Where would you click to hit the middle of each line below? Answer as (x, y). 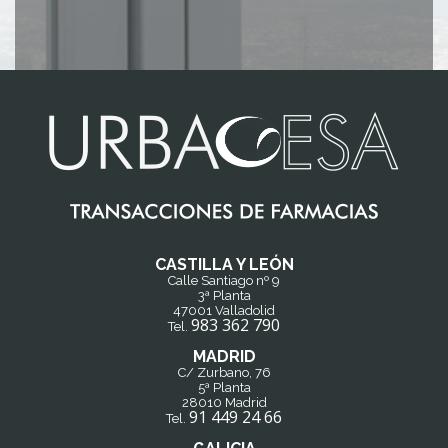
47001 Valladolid (224, 310)
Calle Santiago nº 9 (224, 280)
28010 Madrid (224, 402)
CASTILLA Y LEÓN (224, 264)
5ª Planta (224, 387)
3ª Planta (224, 295)
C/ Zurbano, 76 (224, 372)
